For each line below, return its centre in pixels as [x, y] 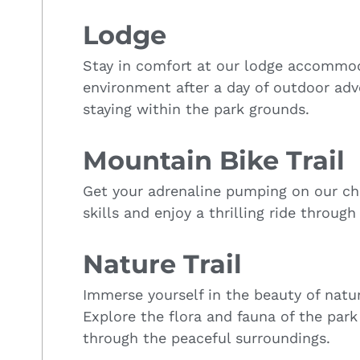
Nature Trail [162, 264]
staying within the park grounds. [196, 108]
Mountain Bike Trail [214, 160]
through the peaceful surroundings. [207, 337]
